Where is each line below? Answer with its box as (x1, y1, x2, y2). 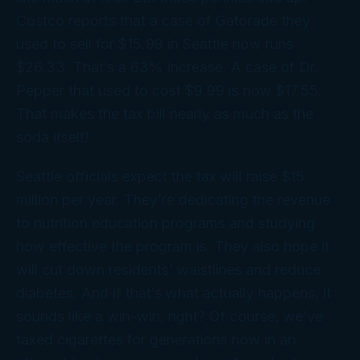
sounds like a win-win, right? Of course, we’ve (16, 307, 323, 325)
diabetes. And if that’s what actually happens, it (16, 284, 331, 301)
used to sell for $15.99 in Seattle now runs (16, 35, 293, 52)
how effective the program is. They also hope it (16, 237, 329, 255)
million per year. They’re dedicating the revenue (16, 190, 330, 208)
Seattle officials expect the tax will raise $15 (16, 167, 305, 185)
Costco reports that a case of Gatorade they (16, 11, 310, 29)
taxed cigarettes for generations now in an (16, 330, 296, 348)
